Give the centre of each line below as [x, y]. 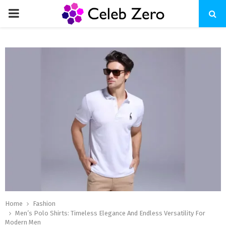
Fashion [44, 204]
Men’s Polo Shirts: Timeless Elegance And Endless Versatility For [110, 213]
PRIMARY [32, 13]
